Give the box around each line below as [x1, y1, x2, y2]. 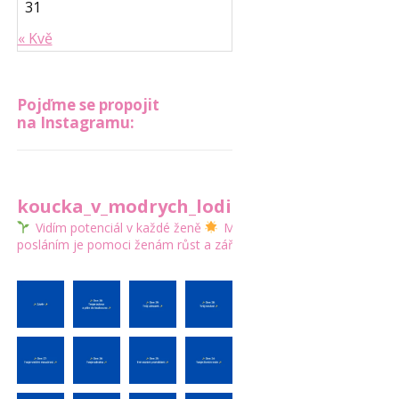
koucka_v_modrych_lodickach [16, 194, 285, 218]
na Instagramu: [16, 112, 134, 133]
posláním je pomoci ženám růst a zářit [16, 236, 240, 253]
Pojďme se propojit [16, 94, 159, 115]
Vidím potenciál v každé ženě [31, 219, 201, 236]
